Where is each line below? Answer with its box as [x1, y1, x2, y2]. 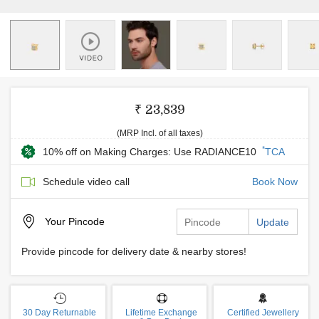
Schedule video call [43, 176, 130, 187]
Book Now [252, 176, 298, 187]
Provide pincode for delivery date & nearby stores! [21, 246, 246, 257]
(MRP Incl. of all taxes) [116, 128, 203, 138]
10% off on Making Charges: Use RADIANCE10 [43, 146, 259, 157]
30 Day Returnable [23, 308, 97, 318]
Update [256, 216, 289, 228]
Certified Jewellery [226, 308, 299, 318]
